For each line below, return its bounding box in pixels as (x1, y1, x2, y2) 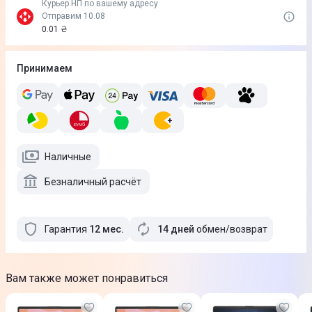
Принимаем (17, 63, 72, 74)
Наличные (45, 151, 91, 162)
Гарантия (45, 224, 87, 235)
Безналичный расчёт (45, 176, 141, 187)
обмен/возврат (196, 224, 267, 235)
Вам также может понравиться (6, 272, 168, 285)
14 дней (157, 224, 194, 235)
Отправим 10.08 (42, 11, 105, 21)
